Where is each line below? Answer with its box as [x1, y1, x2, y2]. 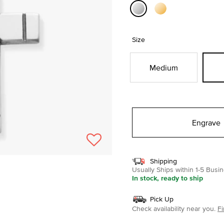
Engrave [191, 116, 220, 128]
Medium [149, 61, 178, 73]
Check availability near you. [132, 203, 215, 213]
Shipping [150, 155, 177, 166]
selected [139, 17, 169, 28]
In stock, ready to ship [132, 172, 203, 183]
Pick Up [150, 193, 173, 204]
